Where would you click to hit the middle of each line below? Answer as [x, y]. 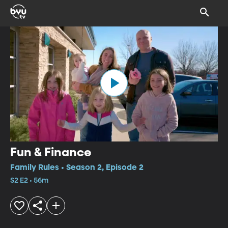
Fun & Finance [51, 152]
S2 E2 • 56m [29, 180]
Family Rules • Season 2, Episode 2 [77, 168]
